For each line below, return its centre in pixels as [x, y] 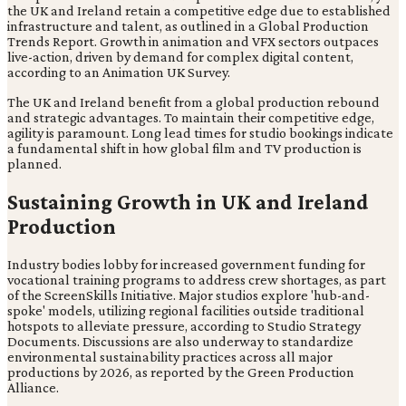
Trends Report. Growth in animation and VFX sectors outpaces [193, 42]
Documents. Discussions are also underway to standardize [180, 342]
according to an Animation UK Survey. [119, 72]
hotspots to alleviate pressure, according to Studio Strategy [184, 326]
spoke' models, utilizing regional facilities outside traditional [186, 311]
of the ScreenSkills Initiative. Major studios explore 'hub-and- [188, 295]
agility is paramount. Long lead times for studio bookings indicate [200, 133]
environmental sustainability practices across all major [170, 357]
